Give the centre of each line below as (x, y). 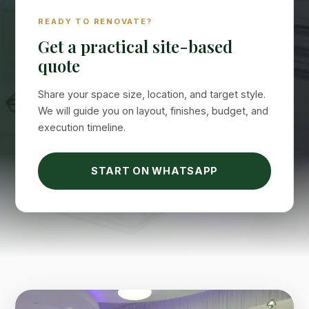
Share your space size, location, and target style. (152, 94)
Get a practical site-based (136, 46)
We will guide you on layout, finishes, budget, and (153, 110)
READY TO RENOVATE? (95, 21)
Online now (72, 170)
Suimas (65, 157)
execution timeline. (82, 127)
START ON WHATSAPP (154, 170)
